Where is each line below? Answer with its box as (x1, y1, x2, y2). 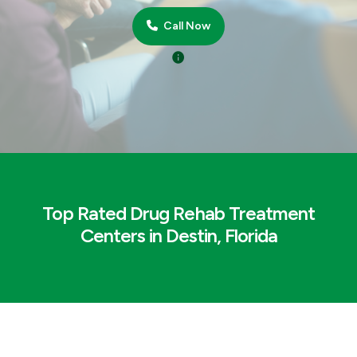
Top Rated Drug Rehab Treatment (42, 202, 315, 225)
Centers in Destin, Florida (80, 224, 277, 247)
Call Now (161, 19, 210, 33)
